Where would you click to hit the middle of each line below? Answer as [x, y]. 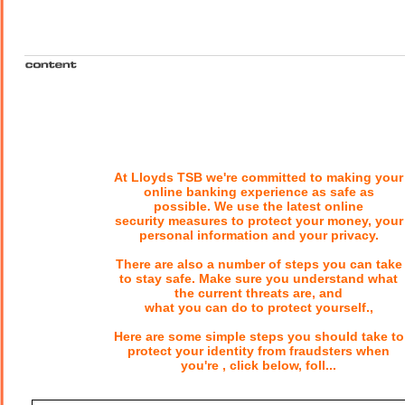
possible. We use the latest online [259, 207]
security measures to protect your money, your [259, 221]
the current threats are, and [259, 293]
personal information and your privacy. [259, 235]
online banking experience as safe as [259, 192]
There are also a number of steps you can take [259, 264]
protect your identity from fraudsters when [259, 351]
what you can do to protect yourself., [259, 308]
